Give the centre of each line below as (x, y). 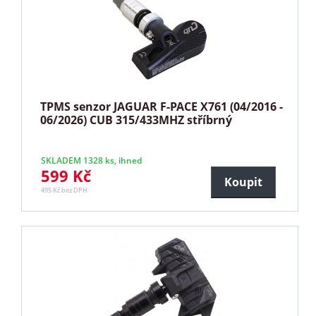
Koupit (243, 182)
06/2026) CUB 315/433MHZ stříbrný (136, 120)
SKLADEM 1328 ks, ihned (92, 160)
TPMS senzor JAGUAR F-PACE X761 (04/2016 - (162, 106)
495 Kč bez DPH (65, 190)
